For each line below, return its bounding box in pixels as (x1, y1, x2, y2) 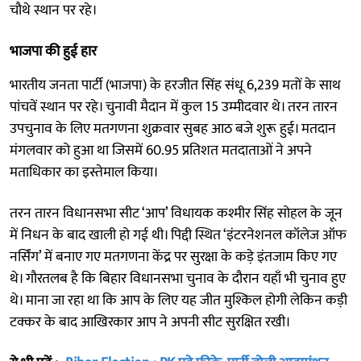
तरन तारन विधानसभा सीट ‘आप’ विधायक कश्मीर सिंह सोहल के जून (10, 201, 342, 226)
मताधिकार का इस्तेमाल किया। (10, 160, 159, 185)
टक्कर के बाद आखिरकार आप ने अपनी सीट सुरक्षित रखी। (10, 309, 291, 334)
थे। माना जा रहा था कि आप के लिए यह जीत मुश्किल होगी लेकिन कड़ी (10, 288, 347, 313)
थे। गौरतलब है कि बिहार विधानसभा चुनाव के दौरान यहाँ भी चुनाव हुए (10, 266, 346, 291)
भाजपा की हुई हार (10, 39, 97, 64)
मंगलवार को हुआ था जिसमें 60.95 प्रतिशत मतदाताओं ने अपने (10, 138, 312, 163)
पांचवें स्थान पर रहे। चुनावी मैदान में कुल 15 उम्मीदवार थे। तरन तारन (10, 94, 338, 119)
